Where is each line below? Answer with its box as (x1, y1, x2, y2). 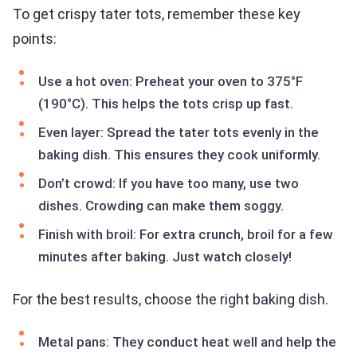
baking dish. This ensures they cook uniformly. (38, 147, 320, 163)
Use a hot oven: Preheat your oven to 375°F (38, 73, 303, 90)
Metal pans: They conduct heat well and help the (38, 334, 336, 351)
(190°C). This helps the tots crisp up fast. (38, 96, 293, 112)
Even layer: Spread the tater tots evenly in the (38, 124, 319, 141)
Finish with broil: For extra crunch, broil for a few (38, 226, 333, 243)
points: (13, 30, 57, 48)
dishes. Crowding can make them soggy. (38, 198, 284, 214)
